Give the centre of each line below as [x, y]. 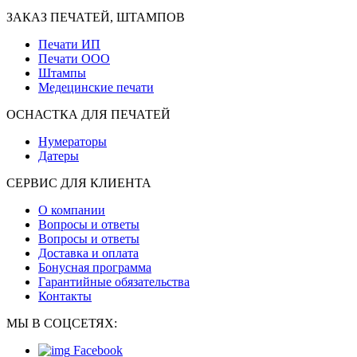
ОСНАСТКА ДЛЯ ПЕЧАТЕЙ [88, 115]
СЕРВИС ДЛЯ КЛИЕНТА [79, 183]
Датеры [59, 156]
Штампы [62, 73]
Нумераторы [73, 142]
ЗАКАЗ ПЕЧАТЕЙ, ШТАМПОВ [96, 18]
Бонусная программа [95, 268]
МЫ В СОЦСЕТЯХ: [62, 324]
